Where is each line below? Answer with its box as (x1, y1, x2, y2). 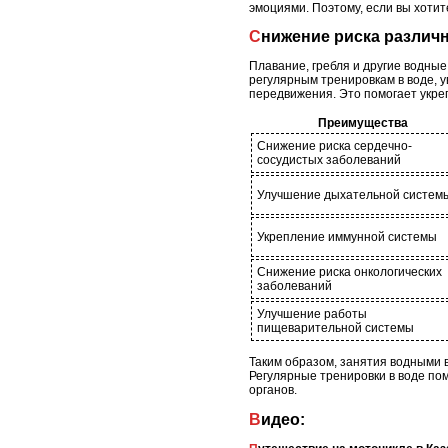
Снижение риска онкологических (257, 265, 442, 280)
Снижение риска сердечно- (257, 139, 412, 154)
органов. (249, 383, 297, 398)
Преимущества (317, 116, 408, 131)
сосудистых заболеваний (257, 153, 401, 168)
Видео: (261, 410, 305, 428)
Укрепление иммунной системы (257, 230, 437, 245)
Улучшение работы (257, 307, 367, 322)
